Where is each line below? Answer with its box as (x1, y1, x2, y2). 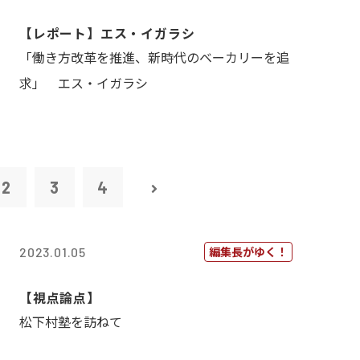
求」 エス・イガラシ (19, 73, 148, 92)
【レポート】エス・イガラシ (19, 23, 195, 43)
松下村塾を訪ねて (19, 312, 122, 331)
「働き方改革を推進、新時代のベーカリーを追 (19, 47, 289, 67)
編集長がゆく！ (209, 243, 288, 260)
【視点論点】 (19, 288, 100, 307)
